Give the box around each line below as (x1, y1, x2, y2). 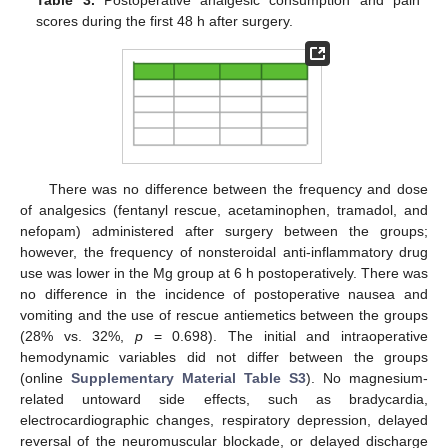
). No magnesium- (306, 369, 428, 386)
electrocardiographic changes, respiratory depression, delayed (20, 411, 428, 428)
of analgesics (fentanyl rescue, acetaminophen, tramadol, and (20, 201, 428, 218)
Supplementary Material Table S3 (71, 369, 306, 386)
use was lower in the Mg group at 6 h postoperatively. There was (20, 264, 428, 281)
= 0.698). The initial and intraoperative (143, 327, 428, 344)
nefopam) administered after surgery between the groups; (20, 222, 428, 239)
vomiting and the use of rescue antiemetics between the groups (20, 306, 428, 323)
